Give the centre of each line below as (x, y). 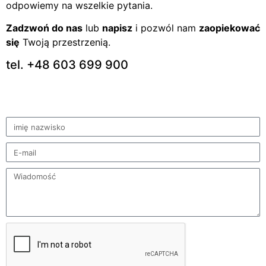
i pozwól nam (166, 28)
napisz (117, 28)
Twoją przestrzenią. (65, 42)
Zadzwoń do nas (44, 28)
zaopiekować (229, 28)
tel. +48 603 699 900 (67, 65)
